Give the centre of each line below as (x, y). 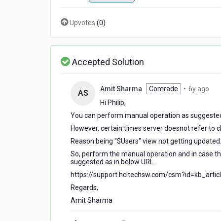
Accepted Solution (107, 62)
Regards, (84, 187)
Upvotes (82, 23)
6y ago (199, 89)
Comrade (164, 89)
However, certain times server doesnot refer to (144, 128)
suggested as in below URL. (113, 162)
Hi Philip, (113, 103)
